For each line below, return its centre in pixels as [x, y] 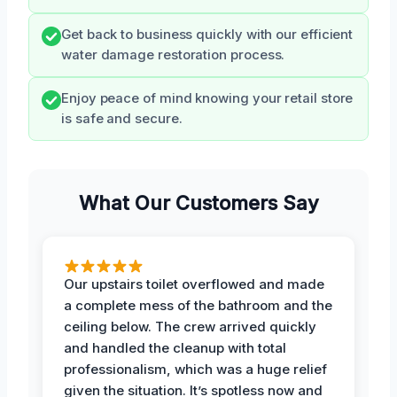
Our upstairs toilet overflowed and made [194, 284]
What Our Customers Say [198, 202]
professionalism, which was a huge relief [195, 369]
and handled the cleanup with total [175, 347]
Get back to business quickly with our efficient [207, 34]
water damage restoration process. [173, 54]
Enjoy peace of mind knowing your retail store [207, 98]
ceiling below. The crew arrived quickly [190, 326]
